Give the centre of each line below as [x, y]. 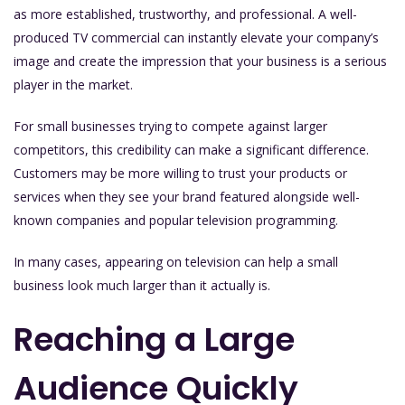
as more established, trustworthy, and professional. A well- [185, 14]
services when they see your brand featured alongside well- [187, 196]
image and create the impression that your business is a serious [200, 61]
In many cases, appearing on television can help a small [176, 261]
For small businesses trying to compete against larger [170, 126]
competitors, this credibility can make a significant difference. [191, 149]
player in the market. [73, 84]
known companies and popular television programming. [176, 220]
